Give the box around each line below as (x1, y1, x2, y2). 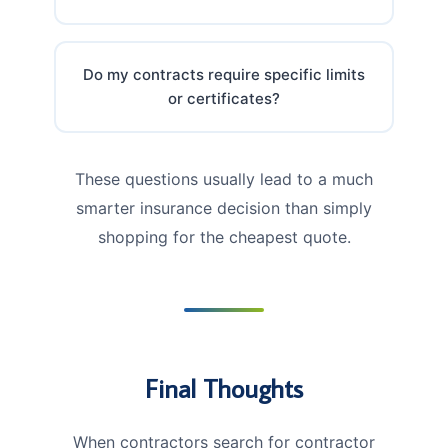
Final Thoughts (145, 370, 303, 405)
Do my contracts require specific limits (83, 64, 365, 84)
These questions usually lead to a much (75, 168, 373, 189)
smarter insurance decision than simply (76, 197, 372, 218)
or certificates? (168, 88, 280, 108)
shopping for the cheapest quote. (97, 226, 351, 247)
